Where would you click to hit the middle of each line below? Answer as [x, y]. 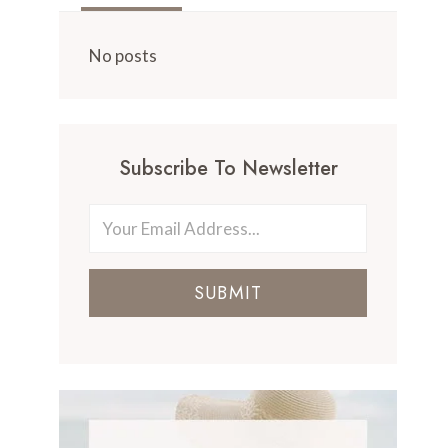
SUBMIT [228, 293]
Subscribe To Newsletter [228, 168]
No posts [123, 55]
